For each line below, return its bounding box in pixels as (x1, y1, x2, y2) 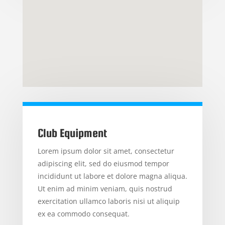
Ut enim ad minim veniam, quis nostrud (37, 184, 172, 194)
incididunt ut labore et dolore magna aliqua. (37, 171, 187, 181)
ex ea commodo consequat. (37, 209, 130, 219)
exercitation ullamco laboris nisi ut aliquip (37, 196, 180, 206)
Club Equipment (37, 126, 107, 140)
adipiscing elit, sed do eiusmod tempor (37, 159, 169, 169)
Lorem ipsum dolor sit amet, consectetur (37, 146, 174, 156)
